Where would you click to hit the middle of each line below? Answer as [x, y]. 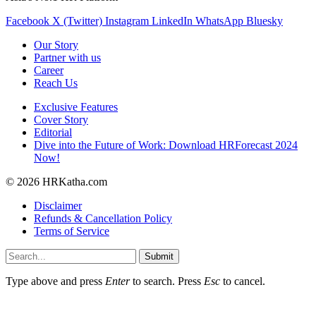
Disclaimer [58, 205]
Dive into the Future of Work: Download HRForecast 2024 [166, 145]
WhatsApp [219, 20]
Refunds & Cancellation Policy [103, 218]
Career [49, 70]
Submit [159, 256]
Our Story [56, 44]
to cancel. [243, 281]
